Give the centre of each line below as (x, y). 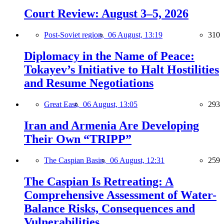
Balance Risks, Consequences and (109, 208)
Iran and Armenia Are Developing (111, 125)
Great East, (63, 104)
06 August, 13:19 (135, 35)
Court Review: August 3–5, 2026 (106, 14)
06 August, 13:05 (110, 104)
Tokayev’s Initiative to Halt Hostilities (121, 69)
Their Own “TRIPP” (78, 139)
